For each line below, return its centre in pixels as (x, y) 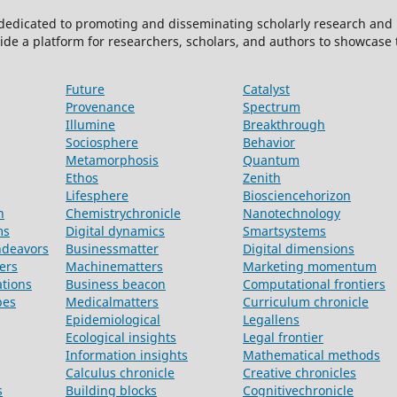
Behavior (269, 143)
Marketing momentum (310, 267)
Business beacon (116, 284)
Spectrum (272, 107)
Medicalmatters (112, 302)
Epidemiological (113, 320)
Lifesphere (97, 196)
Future (85, 90)
